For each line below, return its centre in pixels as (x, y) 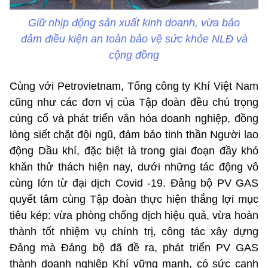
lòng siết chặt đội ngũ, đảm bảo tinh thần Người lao (134, 135)
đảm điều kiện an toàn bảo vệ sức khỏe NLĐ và (134, 39)
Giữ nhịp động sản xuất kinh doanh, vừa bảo (134, 23)
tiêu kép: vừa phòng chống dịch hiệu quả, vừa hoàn (134, 216)
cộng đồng (134, 55)
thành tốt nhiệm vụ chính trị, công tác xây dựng (134, 232)
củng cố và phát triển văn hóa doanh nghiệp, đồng (134, 119)
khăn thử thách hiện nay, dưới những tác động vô (134, 167)
